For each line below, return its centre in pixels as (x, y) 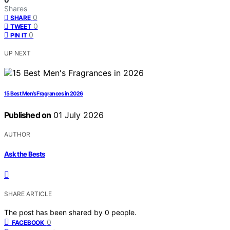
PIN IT (19, 35)
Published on (28, 115)
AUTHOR (17, 135)
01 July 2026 (78, 115)
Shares (16, 9)
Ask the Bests (25, 154)
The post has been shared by (54, 212)
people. (124, 212)
